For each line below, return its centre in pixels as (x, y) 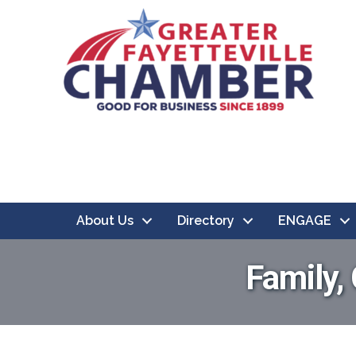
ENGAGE (305, 221)
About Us (105, 221)
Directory (206, 221)
